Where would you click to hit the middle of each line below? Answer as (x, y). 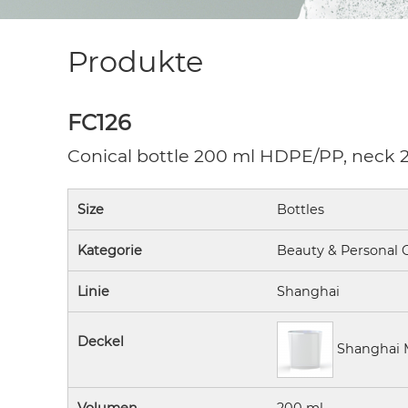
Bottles (300, 209)
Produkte (135, 61)
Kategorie (110, 250)
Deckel (101, 342)
